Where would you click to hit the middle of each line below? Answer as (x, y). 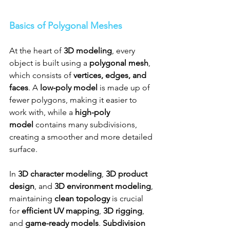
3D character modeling (60, 174)
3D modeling (88, 51)
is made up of (125, 88)
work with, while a (42, 112)
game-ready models (62, 223)
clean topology (82, 199)
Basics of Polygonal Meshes (66, 26)
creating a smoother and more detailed (82, 137)
